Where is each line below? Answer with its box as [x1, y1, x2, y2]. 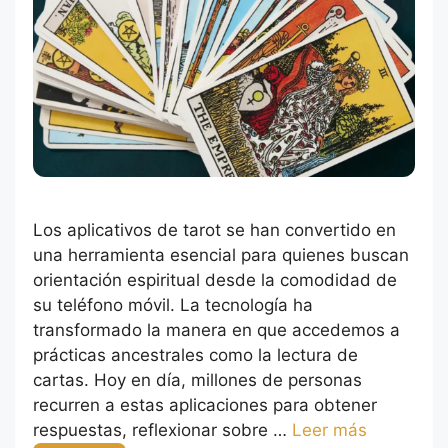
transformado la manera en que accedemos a [33, 320, 400, 341]
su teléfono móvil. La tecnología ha [33, 295, 313, 316]
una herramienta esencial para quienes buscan [33, 245, 409, 266]
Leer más [292, 420, 367, 441]
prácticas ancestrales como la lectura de [33, 345, 358, 366]
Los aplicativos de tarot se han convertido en [33, 220, 396, 241]
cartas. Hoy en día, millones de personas [33, 370, 362, 391]
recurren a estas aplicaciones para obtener [33, 395, 377, 416]
